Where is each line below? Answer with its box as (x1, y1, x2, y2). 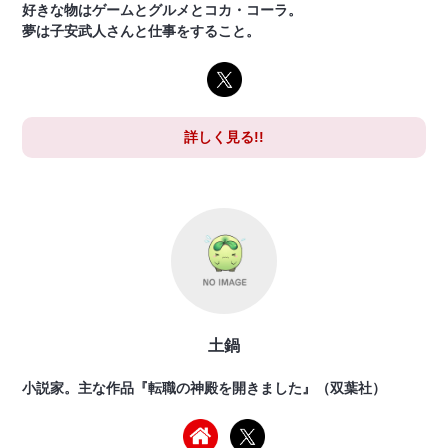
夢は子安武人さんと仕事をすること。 (22, 22, 261, 39)
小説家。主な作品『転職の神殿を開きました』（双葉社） (22, 379, 387, 396)
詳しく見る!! (184, 128, 264, 145)
